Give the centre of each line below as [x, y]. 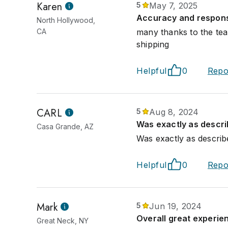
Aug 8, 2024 [174, 112]
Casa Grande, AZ [65, 126]
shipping [153, 44]
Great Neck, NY [63, 221]
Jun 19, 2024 [176, 206]
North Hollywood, [66, 20]
